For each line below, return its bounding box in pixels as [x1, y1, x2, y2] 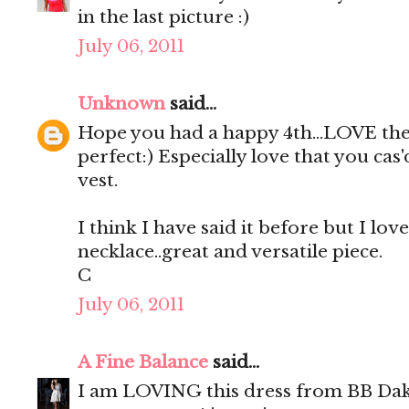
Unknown [78, 93, 165, 115]
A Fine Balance [78, 351, 208, 373]
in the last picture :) [78, 6, 249, 28]
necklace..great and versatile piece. [78, 241, 383, 263]
